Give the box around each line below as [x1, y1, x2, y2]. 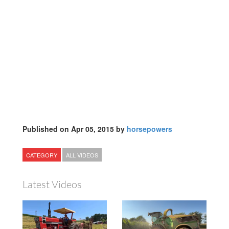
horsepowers [127, 124, 172, 134]
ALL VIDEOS [66, 151, 98, 159]
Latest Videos [22, 178, 82, 191]
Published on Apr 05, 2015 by [22, 124, 127, 134]
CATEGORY [26, 151, 57, 159]
